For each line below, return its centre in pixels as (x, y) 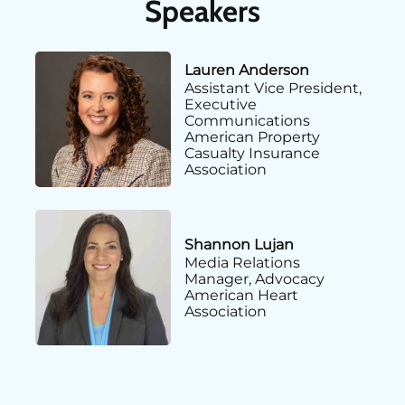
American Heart (241, 296)
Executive (220, 105)
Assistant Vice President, (273, 89)
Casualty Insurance (252, 154)
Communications (247, 121)
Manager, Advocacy (254, 279)
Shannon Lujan (239, 245)
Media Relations (242, 263)
